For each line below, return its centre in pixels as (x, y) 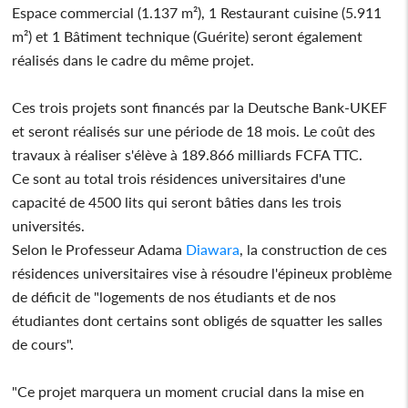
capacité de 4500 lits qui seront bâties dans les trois (177, 201)
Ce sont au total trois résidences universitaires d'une (179, 178)
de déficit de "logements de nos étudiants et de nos (174, 296)
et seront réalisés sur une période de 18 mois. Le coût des (194, 130)
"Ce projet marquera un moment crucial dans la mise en (189, 391)
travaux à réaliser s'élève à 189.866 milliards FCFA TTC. (188, 154)
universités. (49, 225)
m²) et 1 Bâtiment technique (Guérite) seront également (188, 36)
